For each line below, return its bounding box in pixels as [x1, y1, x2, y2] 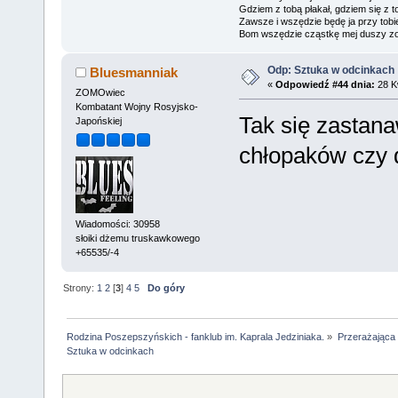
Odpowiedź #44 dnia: [275, 79, 375, 91]
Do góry [147, 282, 186, 293]
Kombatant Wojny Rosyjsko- [75, 101, 198, 112]
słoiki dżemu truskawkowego [75, 232, 200, 243]
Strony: [63, 282, 98, 293]
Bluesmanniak [90, 65, 179, 81]
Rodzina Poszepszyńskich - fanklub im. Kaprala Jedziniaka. [67, 330, 325, 342]
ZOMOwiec [75, 87, 125, 98]
